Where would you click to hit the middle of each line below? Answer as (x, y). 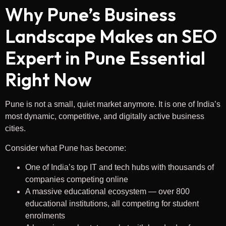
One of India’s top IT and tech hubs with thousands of (120, 167)
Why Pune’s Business (91, 15)
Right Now (48, 80)
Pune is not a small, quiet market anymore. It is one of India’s (113, 104)
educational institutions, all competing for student (112, 204)
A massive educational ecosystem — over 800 (107, 192)
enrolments (45, 216)
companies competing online (77, 180)
